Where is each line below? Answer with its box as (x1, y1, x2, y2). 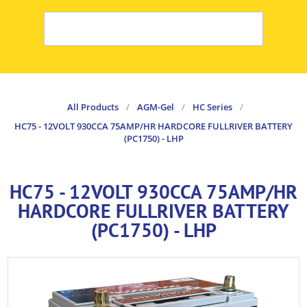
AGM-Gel (137, 101, 174, 114)
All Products (67, 101, 119, 114)
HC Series (193, 101, 232, 114)
